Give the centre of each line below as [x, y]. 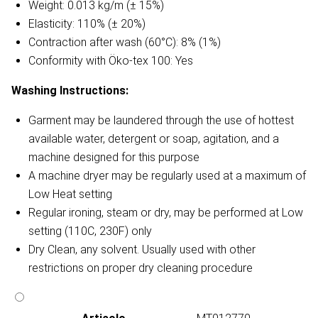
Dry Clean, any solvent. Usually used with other [142, 250]
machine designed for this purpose [114, 158]
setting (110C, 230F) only [90, 231]
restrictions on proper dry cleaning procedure [141, 268]
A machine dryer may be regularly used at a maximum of [167, 176]
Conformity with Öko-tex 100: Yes [111, 61]
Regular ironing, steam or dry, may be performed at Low [166, 213]
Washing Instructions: [70, 91]
